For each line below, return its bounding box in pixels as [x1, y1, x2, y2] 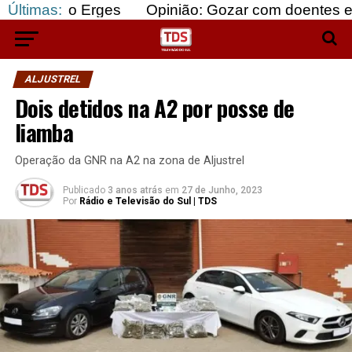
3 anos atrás [107, 185, 163, 196]
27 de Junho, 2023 [181, 185, 262, 196]
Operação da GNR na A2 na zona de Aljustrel [14, 154, 244, 167]
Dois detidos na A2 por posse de [14, 91, 295, 124]
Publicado [62, 185, 105, 196]
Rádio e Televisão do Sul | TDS [79, 196, 217, 207]
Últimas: [8, 2, 62, 18]
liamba [14, 115, 74, 148]
